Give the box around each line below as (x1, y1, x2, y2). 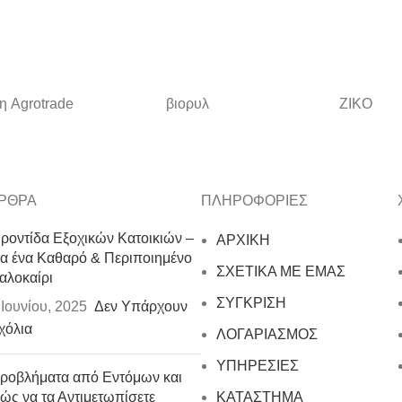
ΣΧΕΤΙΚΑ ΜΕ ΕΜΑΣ (216, 264, 345, 279)
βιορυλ (165, 96, 209, 111)
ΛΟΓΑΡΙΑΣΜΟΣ (216, 327, 318, 342)
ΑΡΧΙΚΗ (216, 232, 270, 248)
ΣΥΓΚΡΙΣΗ (216, 295, 286, 310)
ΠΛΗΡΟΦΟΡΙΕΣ (201, 193, 308, 208)
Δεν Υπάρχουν (93, 299, 188, 314)
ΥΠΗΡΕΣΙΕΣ (216, 358, 299, 373)
